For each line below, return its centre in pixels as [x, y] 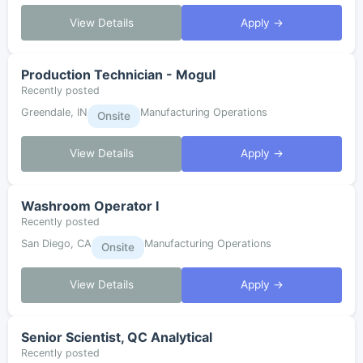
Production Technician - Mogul [118, 75]
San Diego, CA [56, 243]
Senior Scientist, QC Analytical [117, 337]
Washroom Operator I [90, 205]
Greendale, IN [54, 113]
